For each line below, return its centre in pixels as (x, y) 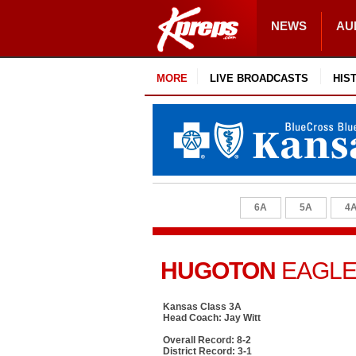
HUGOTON (221, 271)
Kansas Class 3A (202, 307)
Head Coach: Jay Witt (212, 318)
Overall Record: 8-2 (207, 340)
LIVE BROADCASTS (259, 78)
